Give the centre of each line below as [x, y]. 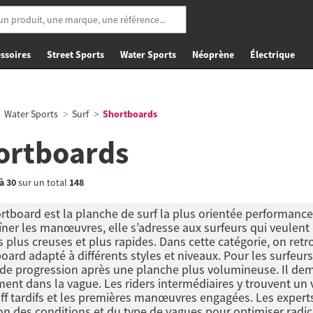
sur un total [42, 182]
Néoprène [213, 54]
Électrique [272, 54]
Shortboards [129, 114]
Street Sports [75, 54]
